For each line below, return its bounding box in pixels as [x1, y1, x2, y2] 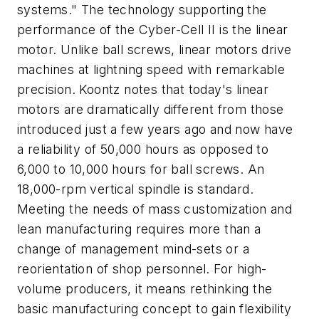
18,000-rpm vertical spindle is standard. [17, 182, 253, 197]
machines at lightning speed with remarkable [17, 62, 286, 77]
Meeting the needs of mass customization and [17, 202, 293, 216]
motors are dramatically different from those [17, 102, 284, 117]
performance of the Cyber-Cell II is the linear [17, 22, 288, 37]
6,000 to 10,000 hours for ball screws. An [17, 162, 265, 177]
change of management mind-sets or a [17, 241, 249, 256]
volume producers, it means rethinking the [17, 281, 273, 296]
